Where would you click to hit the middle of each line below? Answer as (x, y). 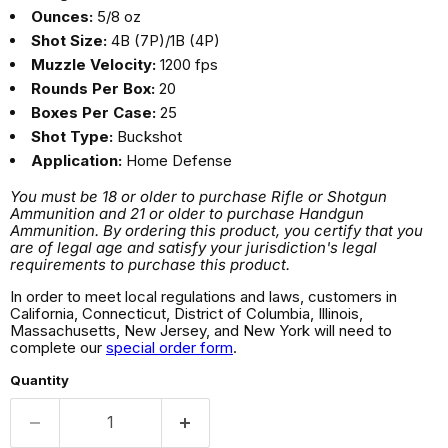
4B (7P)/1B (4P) (163, 41)
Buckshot (147, 137)
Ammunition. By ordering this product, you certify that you (216, 231)
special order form (169, 348)
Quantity (39, 380)
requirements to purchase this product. (150, 265)
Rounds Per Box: (93, 89)
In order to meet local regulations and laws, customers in (203, 297)
